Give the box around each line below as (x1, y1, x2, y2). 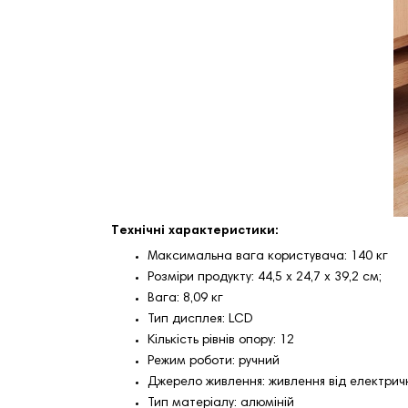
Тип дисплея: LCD (148, 313, 253, 326)
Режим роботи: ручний (148, 355, 280, 368)
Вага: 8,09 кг (148, 292, 223, 305)
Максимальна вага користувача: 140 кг (148, 250, 388, 263)
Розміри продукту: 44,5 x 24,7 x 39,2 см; (148, 271, 382, 284)
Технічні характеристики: (111, 225, 279, 238)
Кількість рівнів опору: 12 (148, 334, 294, 347)
